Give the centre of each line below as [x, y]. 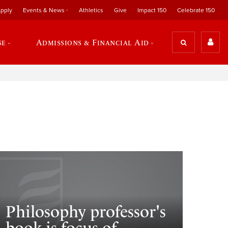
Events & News [44, 10]
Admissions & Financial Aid [92, 42]
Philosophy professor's [86, 212]
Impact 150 [152, 10]
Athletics [91, 10]
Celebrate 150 [196, 10]
